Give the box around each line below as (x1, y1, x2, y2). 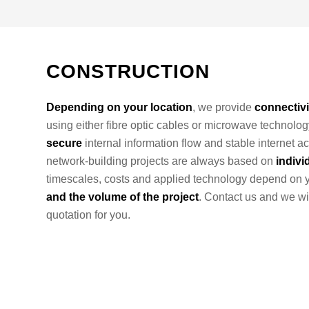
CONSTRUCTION (46, 61, 210, 82)
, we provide (192, 101, 255, 113)
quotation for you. (46, 208, 130, 221)
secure (46, 137, 82, 149)
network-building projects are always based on (46, 154, 276, 167)
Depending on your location (46, 101, 192, 113)
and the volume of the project (46, 190, 199, 203)
